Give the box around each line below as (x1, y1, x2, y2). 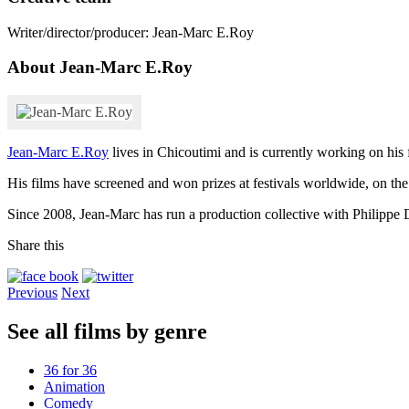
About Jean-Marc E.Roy (7, 58, 193, 78)
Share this (7, 237, 64, 254)
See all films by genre (7, 320, 207, 344)
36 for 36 (44, 362, 97, 378)
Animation (44, 378, 105, 394)
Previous (7, 285, 58, 301)
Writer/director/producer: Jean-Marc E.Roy (7, 24, 254, 40)
